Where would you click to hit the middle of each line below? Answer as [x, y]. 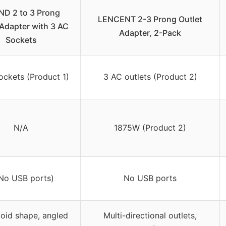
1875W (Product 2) [150, 128]
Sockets [21, 40]
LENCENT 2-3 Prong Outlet [150, 19]
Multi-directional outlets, [150, 216]
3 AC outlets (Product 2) [150, 77]
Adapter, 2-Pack [150, 33]
